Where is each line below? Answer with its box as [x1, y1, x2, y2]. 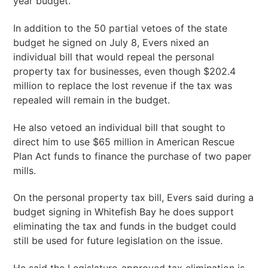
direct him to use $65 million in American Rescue [13, 135, 235, 148]
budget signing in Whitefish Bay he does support [13, 206, 234, 218]
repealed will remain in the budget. [13, 93, 170, 106]
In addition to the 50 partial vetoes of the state [13, 22, 228, 34]
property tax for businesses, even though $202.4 [13, 65, 236, 77]
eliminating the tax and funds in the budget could [13, 220, 237, 233]
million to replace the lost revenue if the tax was [13, 79, 233, 92]
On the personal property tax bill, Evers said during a [13, 191, 254, 204]
